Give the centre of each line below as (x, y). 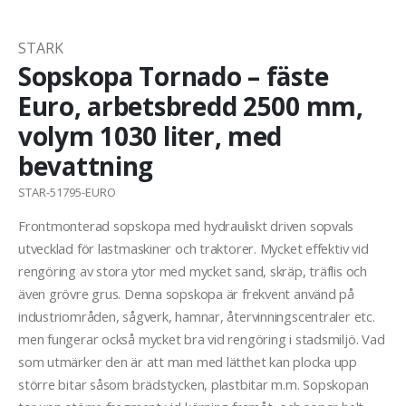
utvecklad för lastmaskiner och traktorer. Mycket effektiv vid (193, 249)
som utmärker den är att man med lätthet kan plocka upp (188, 362)
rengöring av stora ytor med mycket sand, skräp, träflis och (193, 271)
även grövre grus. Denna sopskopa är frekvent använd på (186, 294)
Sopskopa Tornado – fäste (174, 77)
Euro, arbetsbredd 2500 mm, (191, 106)
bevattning (86, 166)
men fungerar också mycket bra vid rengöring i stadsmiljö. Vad (202, 339)
